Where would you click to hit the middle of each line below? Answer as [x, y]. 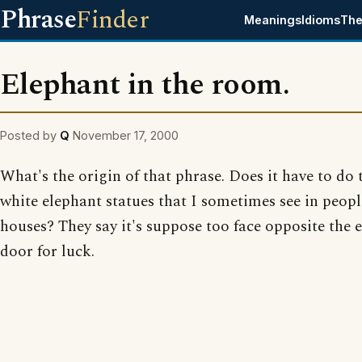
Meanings [273, 20]
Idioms [321, 20]
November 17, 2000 [126, 135]
